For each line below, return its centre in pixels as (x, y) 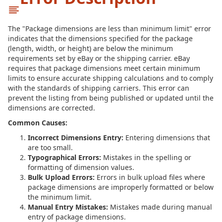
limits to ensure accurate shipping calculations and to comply (111, 78)
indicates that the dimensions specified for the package (100, 38)
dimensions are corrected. (52, 108)
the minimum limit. (60, 197)
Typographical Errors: (64, 157)
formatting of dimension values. (81, 167)
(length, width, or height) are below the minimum (90, 48)
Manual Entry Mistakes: (68, 207)
